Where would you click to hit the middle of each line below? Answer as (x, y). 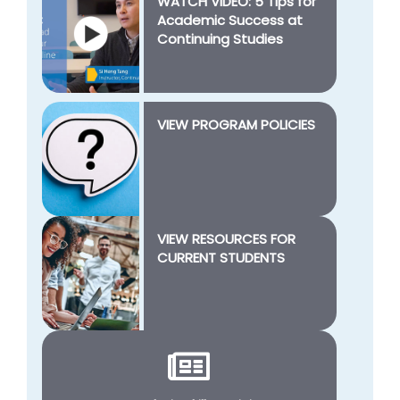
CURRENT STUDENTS (221, 257)
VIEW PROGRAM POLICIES (236, 124)
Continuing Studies (220, 38)
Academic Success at (229, 20)
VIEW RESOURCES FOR (226, 238)
